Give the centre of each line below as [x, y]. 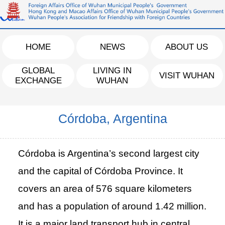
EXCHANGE [38, 80]
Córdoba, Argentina [113, 119]
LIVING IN [113, 70]
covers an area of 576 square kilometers [105, 189]
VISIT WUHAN [187, 75]
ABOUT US [187, 47]
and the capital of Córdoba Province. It [100, 171]
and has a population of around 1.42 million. [112, 206]
